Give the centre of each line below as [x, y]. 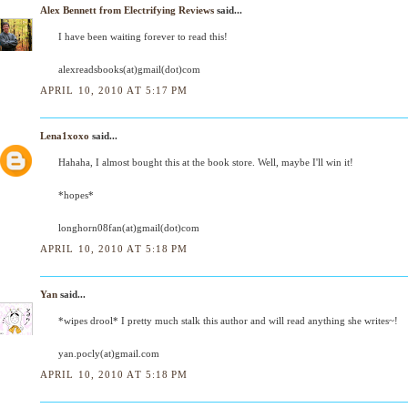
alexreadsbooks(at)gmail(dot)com [129, 69]
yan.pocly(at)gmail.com [109, 353]
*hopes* [76, 194]
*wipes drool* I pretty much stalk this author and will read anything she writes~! [228, 321]
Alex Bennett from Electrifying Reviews [127, 10]
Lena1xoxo [65, 135]
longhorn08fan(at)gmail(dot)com [129, 227]
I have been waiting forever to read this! [143, 36]
